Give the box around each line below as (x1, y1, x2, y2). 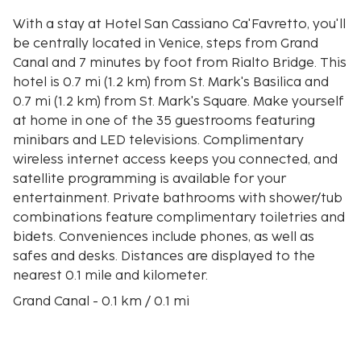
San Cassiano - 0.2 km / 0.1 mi (13, 313, 204, 329)
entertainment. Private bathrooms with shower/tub (13, 190, 342, 206)
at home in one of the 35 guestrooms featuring (13, 113, 315, 129)
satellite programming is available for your (13, 171, 286, 187)
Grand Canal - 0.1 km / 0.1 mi (13, 293, 193, 309)
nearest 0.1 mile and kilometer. (13, 268, 211, 284)
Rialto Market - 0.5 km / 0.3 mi (13, 332, 210, 348)
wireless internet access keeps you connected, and (13, 151, 338, 168)
